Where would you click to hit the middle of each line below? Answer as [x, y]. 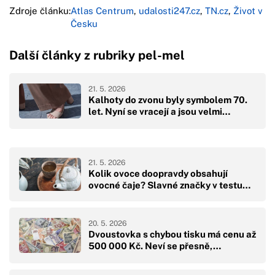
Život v [248, 10]
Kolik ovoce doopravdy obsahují [158, 173]
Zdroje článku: [40, 10]
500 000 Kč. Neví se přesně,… [155, 246]
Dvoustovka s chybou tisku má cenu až [172, 234]
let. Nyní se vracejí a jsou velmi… [159, 112]
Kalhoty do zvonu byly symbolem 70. [168, 100]
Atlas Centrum [102, 10]
